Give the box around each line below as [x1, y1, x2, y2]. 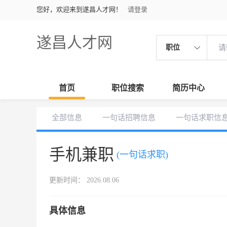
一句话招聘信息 [102, 113, 156, 122]
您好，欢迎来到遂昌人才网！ [36, 6, 122, 13]
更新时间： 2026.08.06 [49, 176, 119, 184]
